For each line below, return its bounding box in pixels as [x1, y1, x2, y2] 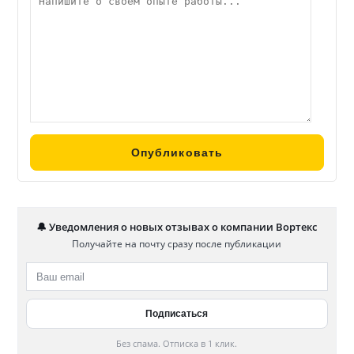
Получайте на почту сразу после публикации [72, 237, 282, 251]
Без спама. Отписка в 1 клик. [116, 337, 238, 350]
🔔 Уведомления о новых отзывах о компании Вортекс [36, 220, 318, 235]
